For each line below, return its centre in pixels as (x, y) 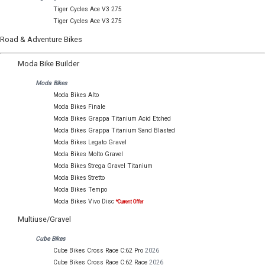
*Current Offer (130, 201)
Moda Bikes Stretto (79, 177)
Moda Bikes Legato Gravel (90, 142)
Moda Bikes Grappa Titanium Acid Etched (112, 118)
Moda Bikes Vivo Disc (84, 201)
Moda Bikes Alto (76, 95)
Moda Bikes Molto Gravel (88, 154)
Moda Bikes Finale (79, 106)
